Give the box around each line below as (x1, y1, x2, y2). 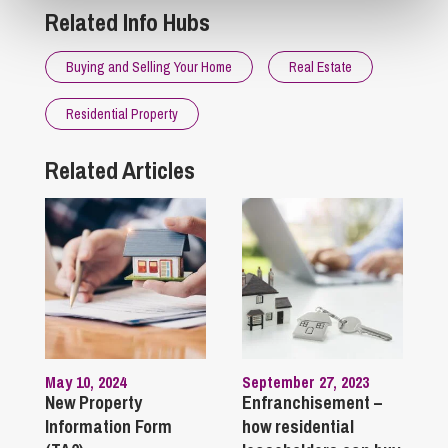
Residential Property (66, 104, 178, 123)
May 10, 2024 (45, 370, 126, 393)
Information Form (45, 413, 172, 439)
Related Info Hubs (45, 5, 210, 38)
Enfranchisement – (241, 389, 382, 415)
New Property (45, 389, 142, 415)
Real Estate (289, 57, 352, 76)
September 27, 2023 (241, 370, 369, 393)
